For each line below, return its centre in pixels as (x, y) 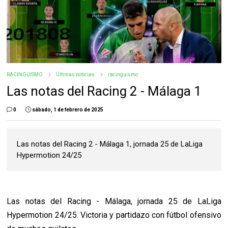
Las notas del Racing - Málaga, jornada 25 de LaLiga (114, 202)
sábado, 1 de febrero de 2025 (68, 110)
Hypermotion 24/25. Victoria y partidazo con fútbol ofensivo (114, 215)
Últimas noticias (76, 75)
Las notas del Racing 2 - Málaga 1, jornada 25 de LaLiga (110, 144)
